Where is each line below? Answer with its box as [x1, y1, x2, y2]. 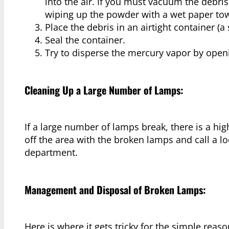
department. [25, 146, 78, 159]
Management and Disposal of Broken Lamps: [25, 181, 206, 197]
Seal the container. [45, 33, 125, 46]
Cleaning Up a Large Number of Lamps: [25, 82, 184, 98]
